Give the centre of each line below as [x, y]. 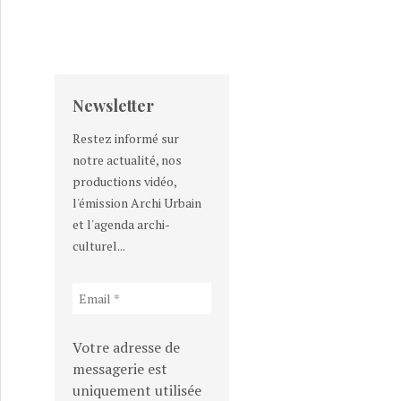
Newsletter [113, 106]
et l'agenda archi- [121, 224]
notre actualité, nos [127, 160]
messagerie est [120, 369]
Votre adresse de [126, 347]
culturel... [99, 246]
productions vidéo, [124, 181]
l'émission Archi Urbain [137, 203]
